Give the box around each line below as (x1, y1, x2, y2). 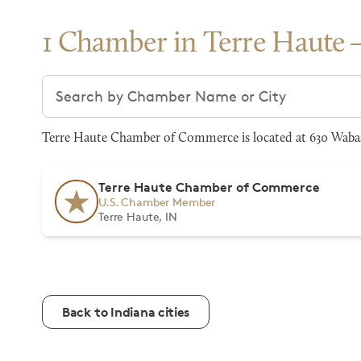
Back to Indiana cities (62, 304, 189, 320)
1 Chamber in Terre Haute (42, 30, 346, 59)
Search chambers (41, 76, 161, 93)
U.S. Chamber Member (98, 195, 216, 209)
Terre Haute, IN (98, 210, 177, 223)
